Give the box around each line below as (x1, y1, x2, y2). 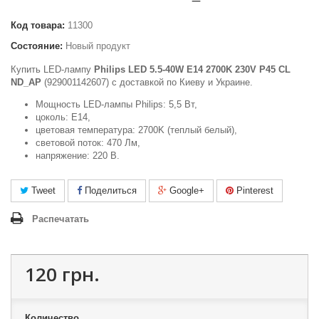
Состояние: (11, 41, 63, 51)
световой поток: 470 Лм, (36, 137, 140, 148)
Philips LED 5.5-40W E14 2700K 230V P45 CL (94, 64, 291, 75)
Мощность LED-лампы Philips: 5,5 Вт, (36, 99, 197, 110)
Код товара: (11, 20, 65, 31)
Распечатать (32, 214, 89, 224)
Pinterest (234, 185, 273, 196)
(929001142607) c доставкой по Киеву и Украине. (41, 77, 253, 88)
